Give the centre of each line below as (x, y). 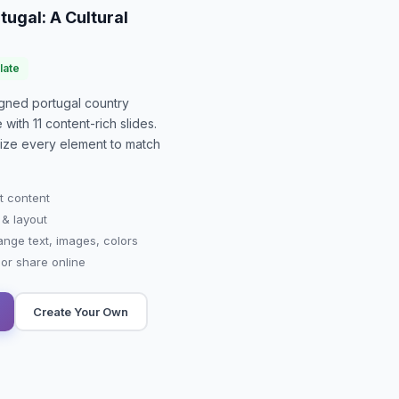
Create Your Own (81, 311)
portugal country (80, 103)
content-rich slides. (99, 123)
